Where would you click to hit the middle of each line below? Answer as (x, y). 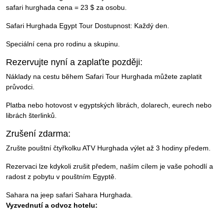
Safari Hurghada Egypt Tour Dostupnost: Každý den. (88, 26)
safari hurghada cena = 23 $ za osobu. (66, 8)
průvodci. (20, 87)
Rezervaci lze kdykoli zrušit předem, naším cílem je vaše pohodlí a (110, 166)
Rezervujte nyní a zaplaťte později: (74, 62)
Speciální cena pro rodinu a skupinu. (63, 44)
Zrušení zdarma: (38, 134)
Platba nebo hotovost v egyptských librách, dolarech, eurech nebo (109, 105)
